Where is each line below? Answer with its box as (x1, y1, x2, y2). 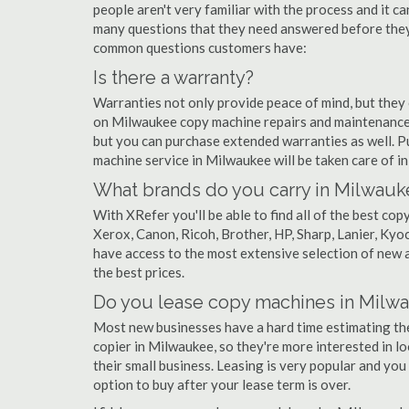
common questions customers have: (93, 39, 307, 56)
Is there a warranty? (93, 67, 254, 89)
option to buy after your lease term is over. (93, 376, 351, 393)
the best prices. (93, 264, 184, 280)
